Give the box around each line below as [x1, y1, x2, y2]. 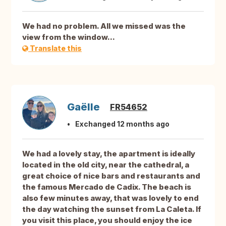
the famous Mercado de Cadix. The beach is [22, 182, 191, 192]
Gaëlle [67, 101, 100, 114]
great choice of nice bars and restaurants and [22, 171, 200, 181]
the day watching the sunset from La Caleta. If [22, 204, 201, 214]
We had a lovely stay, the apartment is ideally [22, 149, 195, 159]
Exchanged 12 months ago [75, 120, 169, 129]
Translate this [28, 44, 82, 53]
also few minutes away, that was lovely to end [22, 193, 199, 203]
